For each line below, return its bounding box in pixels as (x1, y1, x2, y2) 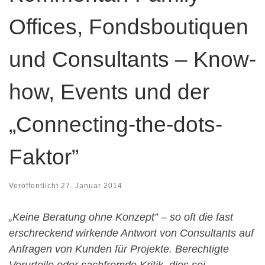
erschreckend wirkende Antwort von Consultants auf (9, 227, 254, 239)
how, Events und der (9, 79, 209, 105)
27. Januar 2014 (61, 181, 122, 190)
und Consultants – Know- (9, 47, 256, 72)
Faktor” (9, 144, 79, 170)
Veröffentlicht (9, 181, 61, 190)
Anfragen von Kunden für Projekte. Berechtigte (9, 243, 229, 255)
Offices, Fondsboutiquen (9, 14, 248, 40)
